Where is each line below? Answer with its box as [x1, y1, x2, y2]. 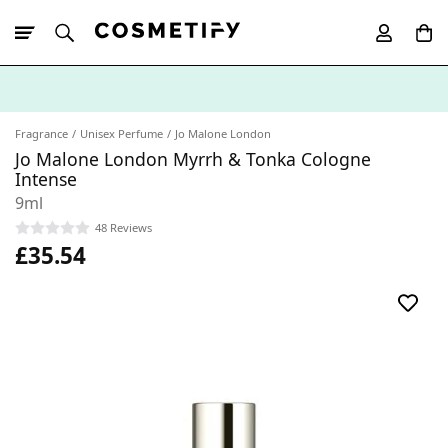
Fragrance [15, 126, 68, 141]
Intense [15, 167, 77, 191]
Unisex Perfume [80, 126, 163, 141]
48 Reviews [95, 219, 152, 235]
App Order [129, 114, 191, 133]
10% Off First [50, 114, 129, 133]
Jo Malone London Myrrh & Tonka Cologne [15, 147, 371, 171]
